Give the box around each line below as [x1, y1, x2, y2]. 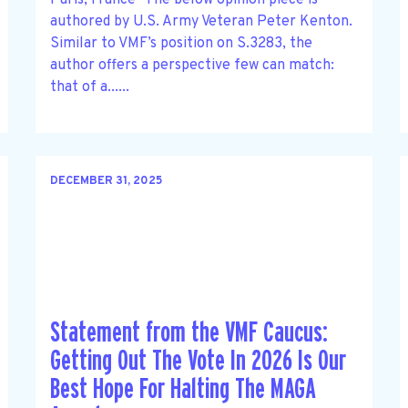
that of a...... [49, 77, 129, 97]
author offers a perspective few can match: [49, 56, 334, 75]
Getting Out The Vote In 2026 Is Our [49, 347, 346, 376]
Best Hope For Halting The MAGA [49, 375, 315, 404]
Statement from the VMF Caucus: [49, 319, 328, 348]
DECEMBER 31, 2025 [49, 174, 162, 189]
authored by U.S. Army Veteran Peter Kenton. [49, 12, 352, 31]
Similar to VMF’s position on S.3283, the [49, 34, 312, 53]
